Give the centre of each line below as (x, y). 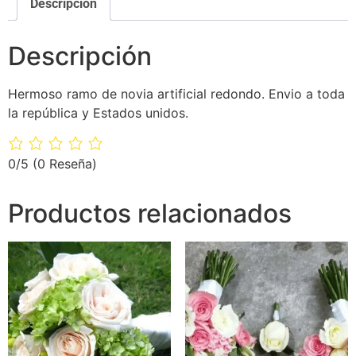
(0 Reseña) (65, 164)
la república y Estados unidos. (98, 113)
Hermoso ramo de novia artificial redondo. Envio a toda (176, 94)
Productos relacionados (150, 214)
